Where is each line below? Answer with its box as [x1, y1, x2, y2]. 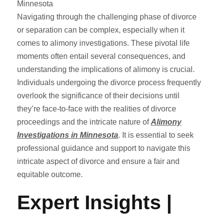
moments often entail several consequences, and [17, 52, 185, 60]
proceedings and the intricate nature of [17, 117, 151, 126]
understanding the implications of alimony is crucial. [17, 65, 195, 73]
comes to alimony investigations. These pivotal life [17, 38, 190, 47]
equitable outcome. [17, 170, 83, 179]
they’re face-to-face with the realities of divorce [17, 104, 176, 113]
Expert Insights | [17, 191, 172, 214]
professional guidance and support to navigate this [17, 144, 190, 152]
